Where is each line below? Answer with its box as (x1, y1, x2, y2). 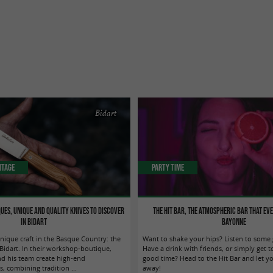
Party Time (151, 161, 184, 172)
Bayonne (221, 216, 246, 227)
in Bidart (21, 216, 48, 227)
